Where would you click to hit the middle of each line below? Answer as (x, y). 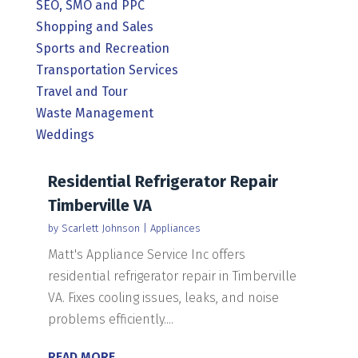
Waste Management (94, 113)
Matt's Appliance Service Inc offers (146, 254)
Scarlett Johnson (100, 228)
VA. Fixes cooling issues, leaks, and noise (163, 297)
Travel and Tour (82, 91)
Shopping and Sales (94, 26)
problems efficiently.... (110, 319)
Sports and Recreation (102, 48)
